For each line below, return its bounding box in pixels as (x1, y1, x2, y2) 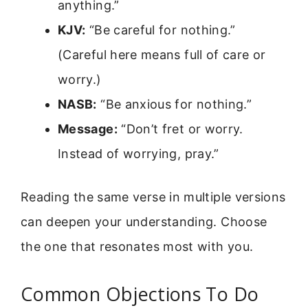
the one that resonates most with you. (21, 239, 254, 254)
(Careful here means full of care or (58, 47, 266, 62)
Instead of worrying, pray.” (58, 146, 219, 161)
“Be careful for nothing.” (85, 22, 236, 37)
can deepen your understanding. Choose (21, 214, 267, 229)
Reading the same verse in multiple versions (21, 189, 286, 204)
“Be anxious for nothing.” (96, 96, 252, 111)
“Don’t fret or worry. (117, 121, 243, 136)
